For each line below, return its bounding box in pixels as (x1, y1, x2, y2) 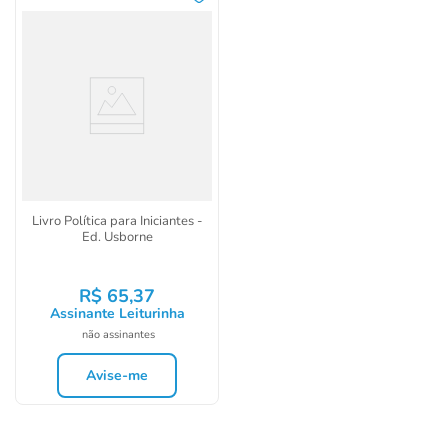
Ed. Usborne (81, 228, 153, 246)
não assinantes (82, 327, 155, 342)
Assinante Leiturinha (49, 304, 185, 323)
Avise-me (86, 366, 148, 385)
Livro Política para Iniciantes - (31, 212, 203, 230)
